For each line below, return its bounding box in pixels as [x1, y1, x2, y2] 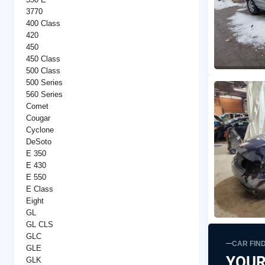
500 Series [26, 77, 63, 87]
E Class [26, 184, 53, 193]
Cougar [26, 113, 50, 122]
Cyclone [26, 125, 54, 134]
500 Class [26, 66, 60, 75]
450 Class [26, 54, 60, 63]
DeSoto [26, 137, 51, 146]
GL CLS [26, 219, 53, 229]
